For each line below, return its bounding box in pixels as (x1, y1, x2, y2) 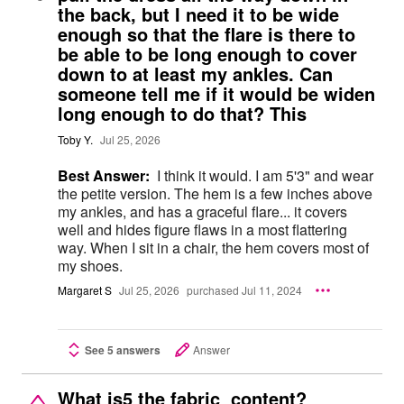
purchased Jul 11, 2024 (187, 282, 302, 298)
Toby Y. (58, 132, 93, 148)
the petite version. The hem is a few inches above (58, 182, 174, 204)
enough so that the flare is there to (58, 20, 355, 47)
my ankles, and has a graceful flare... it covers (58, 200, 347, 222)
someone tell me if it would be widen (58, 79, 375, 106)
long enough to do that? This (58, 99, 307, 126)
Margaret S (58, 282, 112, 298)
